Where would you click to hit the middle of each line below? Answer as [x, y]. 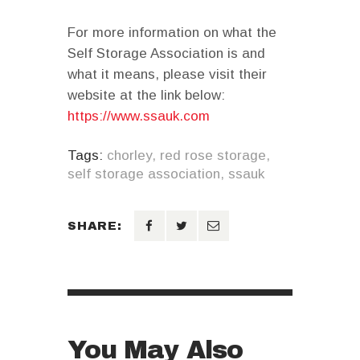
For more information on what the [172, 32]
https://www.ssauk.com [139, 116]
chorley [129, 156]
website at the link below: [146, 95]
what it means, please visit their [167, 74]
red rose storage [213, 156]
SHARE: [95, 226]
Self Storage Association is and [166, 53]
